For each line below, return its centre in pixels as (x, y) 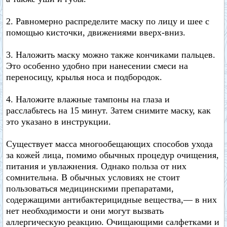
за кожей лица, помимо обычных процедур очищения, (112, 155)
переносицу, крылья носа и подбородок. (84, 77)
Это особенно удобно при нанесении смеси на (97, 66)
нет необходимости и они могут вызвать (85, 211)
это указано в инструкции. (59, 122)
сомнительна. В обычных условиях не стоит (93, 177)
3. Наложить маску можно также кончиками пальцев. (111, 55)
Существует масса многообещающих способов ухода (109, 144)
